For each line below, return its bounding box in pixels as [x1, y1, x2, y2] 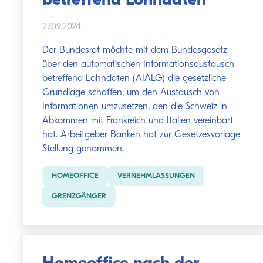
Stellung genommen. [42, 144, 124, 154]
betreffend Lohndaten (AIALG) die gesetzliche [42, 74, 226, 83]
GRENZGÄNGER [52, 193, 106, 200]
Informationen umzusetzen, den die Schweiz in [42, 102, 227, 112]
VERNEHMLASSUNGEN [117, 172, 195, 180]
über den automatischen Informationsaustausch [42, 60, 234, 69]
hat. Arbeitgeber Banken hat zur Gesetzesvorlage [42, 130, 240, 140]
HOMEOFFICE [52, 172, 99, 180]
